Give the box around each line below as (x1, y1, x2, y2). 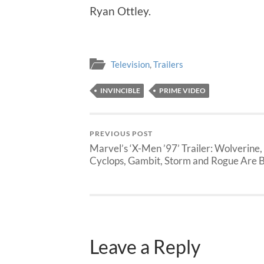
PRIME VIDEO (159, 86, 206, 95)
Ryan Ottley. (90, 4, 151, 18)
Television (111, 59, 150, 70)
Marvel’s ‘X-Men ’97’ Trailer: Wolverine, (90, 142, 262, 155)
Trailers (153, 59, 183, 70)
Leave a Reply (90, 235, 200, 258)
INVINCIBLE (100, 86, 140, 95)
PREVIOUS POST (90, 129, 153, 138)
